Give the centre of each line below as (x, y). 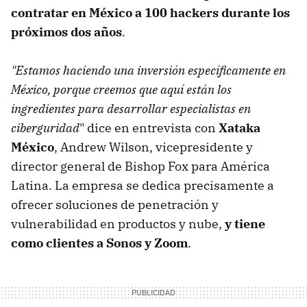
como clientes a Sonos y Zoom (99, 243)
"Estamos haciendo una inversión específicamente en (148, 70)
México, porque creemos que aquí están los (121, 89)
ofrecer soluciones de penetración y (115, 204)
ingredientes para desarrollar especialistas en (131, 108)
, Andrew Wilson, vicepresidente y (153, 147)
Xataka (240, 127)
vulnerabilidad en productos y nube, (118, 223)
